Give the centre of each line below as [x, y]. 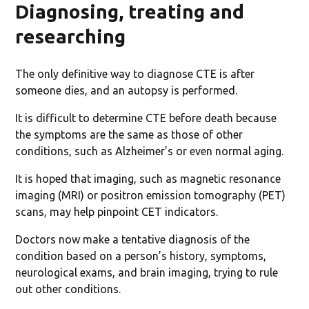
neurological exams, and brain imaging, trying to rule [147, 272]
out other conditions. [68, 289]
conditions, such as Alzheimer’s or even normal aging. [150, 151]
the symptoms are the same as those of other [129, 134]
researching [71, 36]
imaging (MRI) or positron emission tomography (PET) [151, 195]
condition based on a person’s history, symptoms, [141, 256]
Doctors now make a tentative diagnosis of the [133, 239]
